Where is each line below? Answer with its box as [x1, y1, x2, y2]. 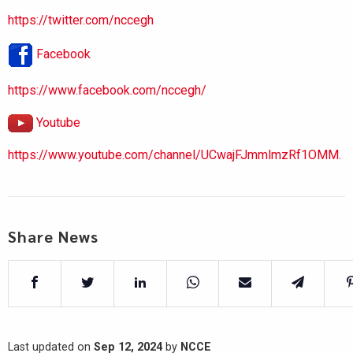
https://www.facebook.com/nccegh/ [8, 83, 206, 98]
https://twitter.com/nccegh [8, 13, 154, 28]
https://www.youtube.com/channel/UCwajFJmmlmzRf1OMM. [8, 147, 341, 163]
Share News [8, 226, 98, 247]
